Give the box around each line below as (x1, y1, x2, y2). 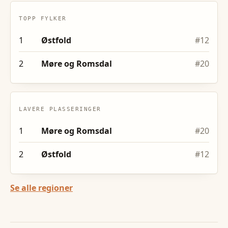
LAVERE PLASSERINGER (19, 105, 101, 112)
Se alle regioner (10, 182, 73, 193)
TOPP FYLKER (19, 15, 67, 22)
